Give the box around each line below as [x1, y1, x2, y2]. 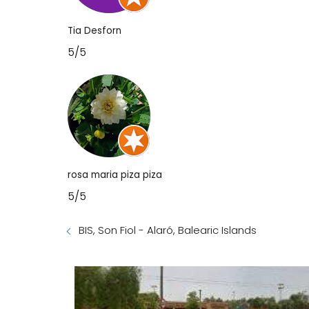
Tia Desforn [68, 24, 121, 38]
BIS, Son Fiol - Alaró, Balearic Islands [79, 223, 257, 238]
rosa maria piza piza [68, 168, 162, 182]
